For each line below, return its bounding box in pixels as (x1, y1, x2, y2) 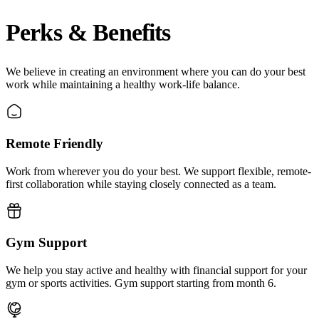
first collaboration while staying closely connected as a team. (6, 177, 276, 190)
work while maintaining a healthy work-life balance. (6, 78, 240, 91)
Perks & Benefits (6, 19, 171, 46)
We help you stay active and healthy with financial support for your (6, 264, 307, 276)
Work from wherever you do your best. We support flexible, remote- (6, 164, 311, 177)
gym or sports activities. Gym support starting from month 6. (6, 277, 276, 289)
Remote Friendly (6, 135, 103, 151)
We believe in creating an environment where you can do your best (6, 66, 305, 78)
